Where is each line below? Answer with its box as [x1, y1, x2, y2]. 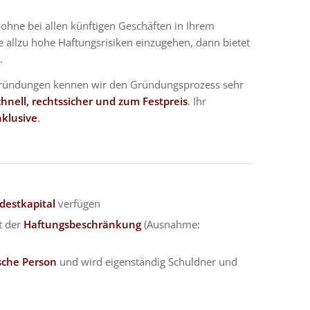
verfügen [55, 197, 100, 211]
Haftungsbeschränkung [23, 217, 141, 232]
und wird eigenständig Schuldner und [56, 255, 237, 269]
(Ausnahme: [140, 217, 200, 232]
